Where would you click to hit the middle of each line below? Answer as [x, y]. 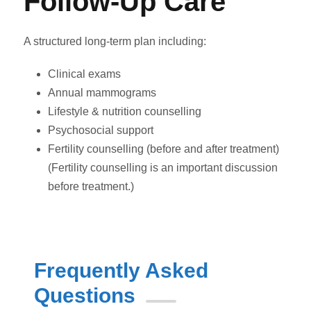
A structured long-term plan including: [115, 42]
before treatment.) [91, 187]
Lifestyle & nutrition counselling [125, 112]
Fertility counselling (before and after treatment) [163, 149]
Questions [85, 296]
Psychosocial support [101, 131]
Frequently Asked [121, 271]
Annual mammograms [102, 93]
